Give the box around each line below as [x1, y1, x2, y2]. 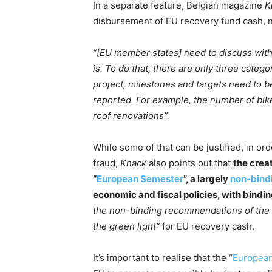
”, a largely [183, 173, 230, 185]
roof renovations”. [93, 110, 169, 121]
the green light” [93, 220, 160, 232]
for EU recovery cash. [160, 220, 254, 232]
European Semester [97, 173, 183, 185]
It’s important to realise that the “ [93, 252, 233, 263]
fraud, [93, 157, 120, 169]
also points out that [146, 157, 233, 169]
